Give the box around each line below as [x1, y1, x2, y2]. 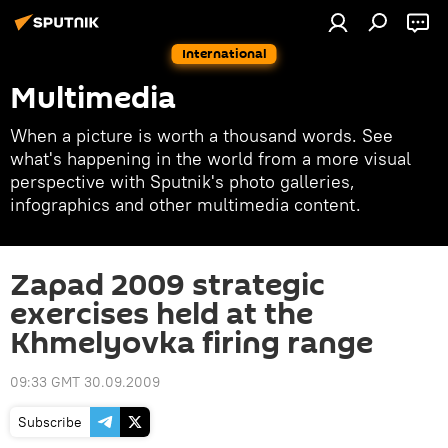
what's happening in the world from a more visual [10, 147, 411, 170]
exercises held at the [10, 293, 313, 336]
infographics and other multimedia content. [10, 193, 361, 216]
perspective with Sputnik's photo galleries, [10, 170, 355, 193]
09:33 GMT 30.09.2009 [10, 373, 160, 391]
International [181, 44, 267, 63]
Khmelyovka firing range [10, 322, 373, 365]
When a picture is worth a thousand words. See [10, 124, 393, 147]
